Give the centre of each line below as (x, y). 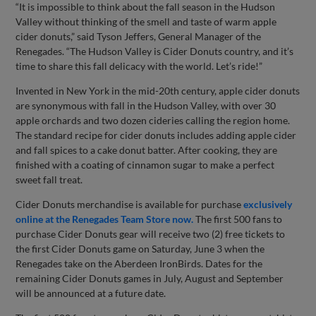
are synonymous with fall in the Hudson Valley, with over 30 (146, 105)
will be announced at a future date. (91, 293)
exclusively (268, 204)
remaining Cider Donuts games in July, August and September (150, 278)
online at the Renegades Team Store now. (105, 219)
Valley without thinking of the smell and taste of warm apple (146, 21)
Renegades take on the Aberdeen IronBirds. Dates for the (139, 263)
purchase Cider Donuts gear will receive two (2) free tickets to (151, 233)
